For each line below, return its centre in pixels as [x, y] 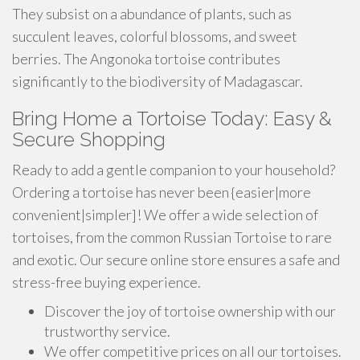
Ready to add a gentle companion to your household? [174, 170]
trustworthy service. [107, 331]
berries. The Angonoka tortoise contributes [146, 59]
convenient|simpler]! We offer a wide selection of [165, 215]
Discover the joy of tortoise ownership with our [190, 311]
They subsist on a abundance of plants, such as [152, 14]
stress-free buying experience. [106, 282]
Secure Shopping [89, 139]
